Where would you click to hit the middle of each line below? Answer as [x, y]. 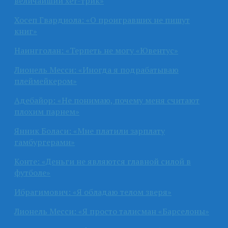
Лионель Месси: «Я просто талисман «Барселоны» [112, 211]
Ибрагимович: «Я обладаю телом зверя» [93, 192]
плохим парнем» [47, 111]
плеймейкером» [46, 81]
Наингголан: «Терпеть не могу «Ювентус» [96, 50]
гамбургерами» [45, 142]
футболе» [32, 172]
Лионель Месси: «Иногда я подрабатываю [96, 69]
